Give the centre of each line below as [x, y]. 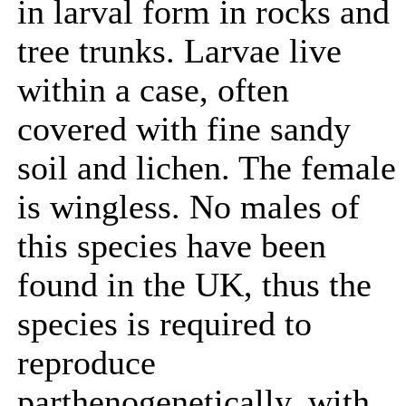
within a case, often [153, 90]
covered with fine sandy [184, 129]
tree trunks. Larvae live [179, 51]
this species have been [172, 246]
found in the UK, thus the [194, 285]
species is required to [164, 324]
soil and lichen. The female [207, 168]
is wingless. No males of [188, 207]
